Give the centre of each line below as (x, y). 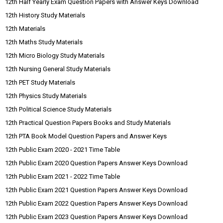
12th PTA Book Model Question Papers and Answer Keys (86, 136)
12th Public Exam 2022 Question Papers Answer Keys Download (96, 203)
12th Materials (25, 29)
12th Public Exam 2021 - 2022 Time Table (62, 176)
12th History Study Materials (45, 15)
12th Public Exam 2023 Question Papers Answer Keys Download (96, 217)
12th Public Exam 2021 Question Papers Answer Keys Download (96, 190)
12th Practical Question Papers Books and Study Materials (88, 123)
